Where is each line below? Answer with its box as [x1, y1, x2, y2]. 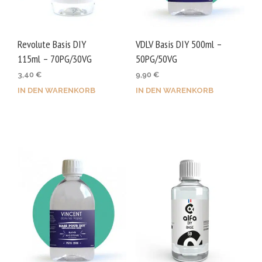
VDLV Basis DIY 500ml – [135, 37, 222, 51]
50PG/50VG [135, 52, 177, 66]
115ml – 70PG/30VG [18, 52, 92, 66]
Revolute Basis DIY [18, 37, 86, 51]
